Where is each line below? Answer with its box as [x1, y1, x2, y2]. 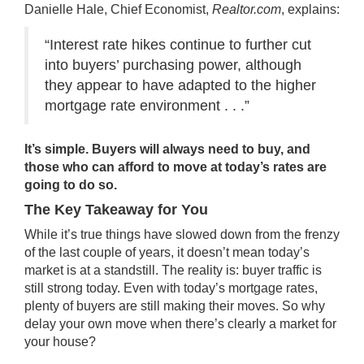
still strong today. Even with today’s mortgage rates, [24, 281, 318, 295]
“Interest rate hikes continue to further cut [45, 37, 311, 53]
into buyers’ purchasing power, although [45, 57, 301, 73]
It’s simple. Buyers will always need [24, 142, 242, 156]
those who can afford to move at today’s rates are [24, 160, 327, 174]
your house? [24, 335, 96, 349]
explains [288, 2, 336, 16]
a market [269, 317, 318, 331]
